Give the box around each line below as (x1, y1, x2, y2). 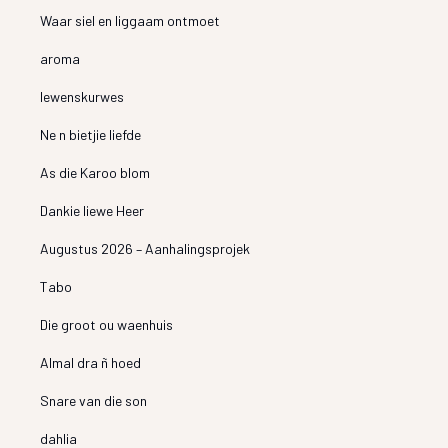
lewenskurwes (40, 87, 125, 105)
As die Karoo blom (40, 163, 151, 181)
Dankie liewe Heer (40, 201, 145, 219)
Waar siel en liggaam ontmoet (40, 11, 221, 29)
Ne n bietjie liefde (40, 125, 142, 143)
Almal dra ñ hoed (40, 353, 142, 371)
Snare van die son (40, 391, 148, 409)
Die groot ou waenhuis (40, 315, 174, 333)
